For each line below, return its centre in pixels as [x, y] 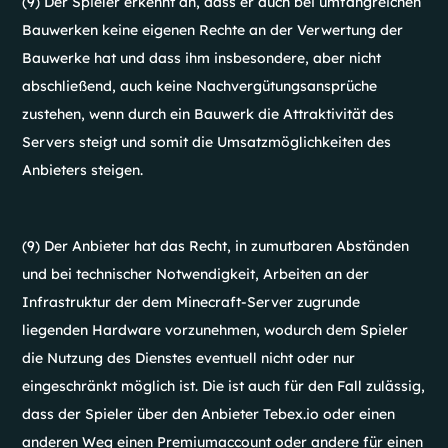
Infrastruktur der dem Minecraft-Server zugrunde [191, 302]
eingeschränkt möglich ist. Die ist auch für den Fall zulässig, [224, 386]
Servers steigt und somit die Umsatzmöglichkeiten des [207, 142]
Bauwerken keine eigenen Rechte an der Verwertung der [213, 30]
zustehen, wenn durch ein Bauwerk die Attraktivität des [208, 114]
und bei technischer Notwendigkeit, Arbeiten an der [196, 274]
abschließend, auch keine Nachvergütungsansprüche [200, 86]
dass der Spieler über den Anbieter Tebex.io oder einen [209, 414]
